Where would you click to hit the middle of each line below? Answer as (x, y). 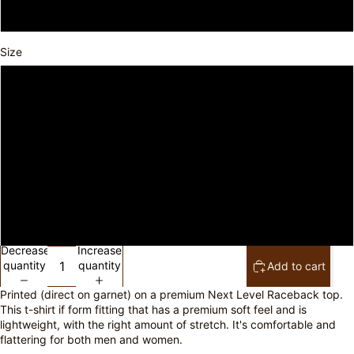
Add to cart (296, 266)
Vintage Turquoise (177, 13)
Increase (99, 250)
